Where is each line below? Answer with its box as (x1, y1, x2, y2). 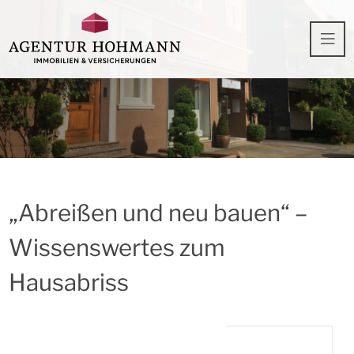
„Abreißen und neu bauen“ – (9, 199, 307, 227)
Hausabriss (9, 269, 129, 296)
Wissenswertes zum (9, 234, 225, 262)
